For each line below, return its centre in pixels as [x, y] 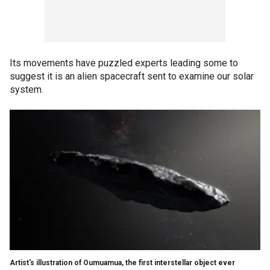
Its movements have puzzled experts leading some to [124, 63]
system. [27, 89]
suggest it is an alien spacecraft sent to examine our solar [132, 76]
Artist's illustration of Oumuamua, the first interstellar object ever [122, 262]
